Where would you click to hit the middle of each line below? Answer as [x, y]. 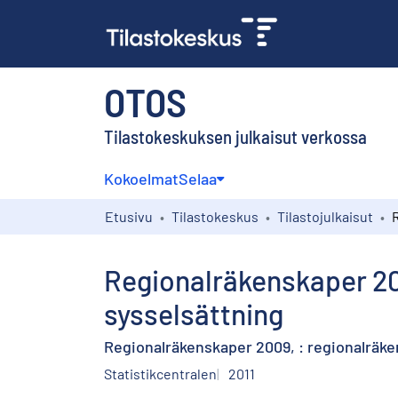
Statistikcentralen [160, 373]
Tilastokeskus [215, 216]
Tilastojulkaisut [325, 216]
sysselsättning [194, 313]
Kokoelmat [141, 178]
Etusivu [129, 216]
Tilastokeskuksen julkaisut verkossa [235, 136]
